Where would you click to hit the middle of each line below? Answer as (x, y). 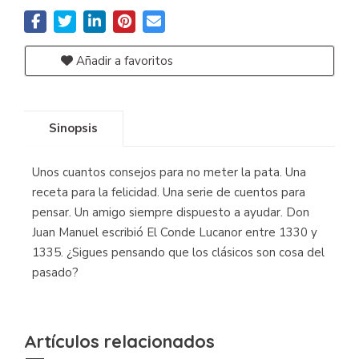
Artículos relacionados (119, 341)
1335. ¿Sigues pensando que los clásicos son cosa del (178, 252)
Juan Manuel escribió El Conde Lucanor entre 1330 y (175, 232)
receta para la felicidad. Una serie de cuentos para (169, 192)
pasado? (55, 272)
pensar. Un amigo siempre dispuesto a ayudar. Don (171, 212)
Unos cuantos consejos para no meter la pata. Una (169, 172)
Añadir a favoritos (123, 61)
